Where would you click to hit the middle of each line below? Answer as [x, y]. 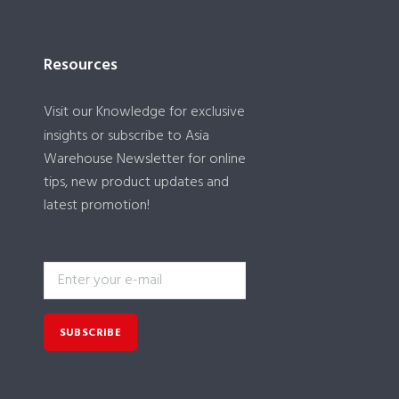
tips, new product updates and [136, 183]
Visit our [69, 113]
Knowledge [130, 113]
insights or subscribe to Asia [126, 137]
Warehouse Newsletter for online [144, 160]
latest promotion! [96, 206]
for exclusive [205, 113]
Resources [80, 66]
